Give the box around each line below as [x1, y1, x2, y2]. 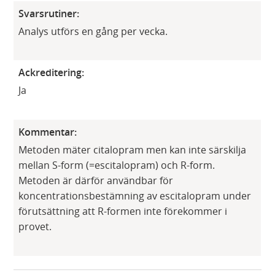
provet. [18, 219, 52, 233]
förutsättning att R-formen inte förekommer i [18, 204, 228, 218]
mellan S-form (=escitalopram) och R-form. [18, 158, 215, 172]
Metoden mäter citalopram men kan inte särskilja [18, 142, 247, 157]
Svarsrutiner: [18, 6, 80, 20]
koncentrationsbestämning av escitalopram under [18, 188, 252, 203]
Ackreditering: [18, 66, 85, 80]
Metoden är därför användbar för [18, 173, 174, 187]
